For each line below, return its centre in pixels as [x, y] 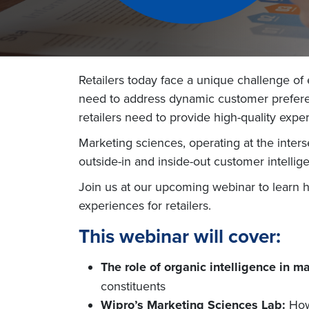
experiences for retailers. [145, 205]
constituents [133, 286]
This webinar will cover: [180, 236]
